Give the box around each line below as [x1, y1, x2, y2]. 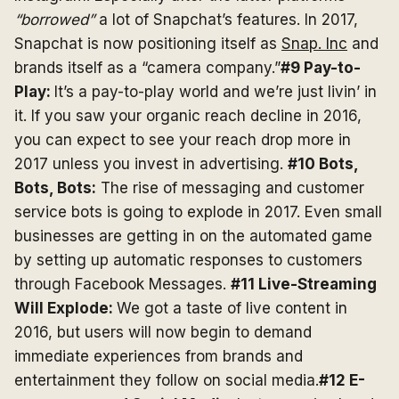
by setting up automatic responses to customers [14, 251, 362, 269]
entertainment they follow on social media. [14, 371, 319, 389]
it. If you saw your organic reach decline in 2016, [14, 107, 362, 125]
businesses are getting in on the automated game [14, 227, 372, 245]
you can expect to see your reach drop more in [14, 131, 351, 149]
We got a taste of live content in [117, 299, 347, 317]
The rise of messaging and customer [96, 179, 364, 197]
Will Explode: [14, 299, 117, 317]
